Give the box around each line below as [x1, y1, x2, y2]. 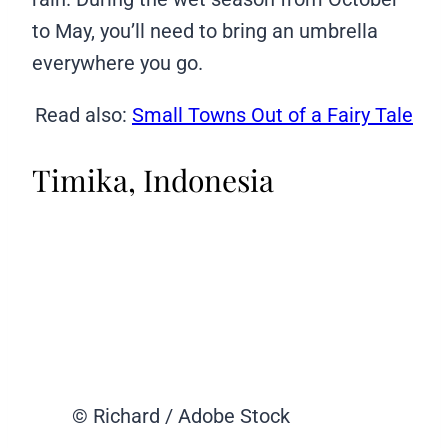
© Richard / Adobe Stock [72, 403, 290, 428]
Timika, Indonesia [32, 159, 274, 200]
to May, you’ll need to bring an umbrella [32, 18, 378, 43]
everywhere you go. [32, 50, 208, 75]
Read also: [35, 102, 132, 127]
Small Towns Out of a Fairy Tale [132, 102, 413, 127]
